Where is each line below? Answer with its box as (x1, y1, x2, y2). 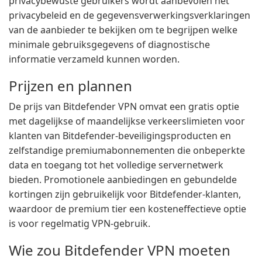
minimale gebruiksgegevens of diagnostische (9, 38, 210, 51)
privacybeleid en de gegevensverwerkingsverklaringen (9, 9, 250, 22)
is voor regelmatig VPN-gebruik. (9, 217, 150, 230)
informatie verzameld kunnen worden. (9, 53, 180, 65)
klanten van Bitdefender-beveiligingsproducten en (9, 129, 231, 142)
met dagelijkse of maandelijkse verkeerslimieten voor (9, 115, 245, 127)
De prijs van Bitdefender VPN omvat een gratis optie (9, 100, 239, 113)
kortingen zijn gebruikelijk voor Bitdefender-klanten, (9, 188, 241, 201)
